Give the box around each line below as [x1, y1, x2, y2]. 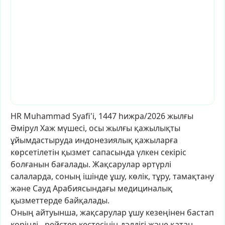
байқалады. [64, 195, 109, 206]
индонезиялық [75, 135, 133, 146]
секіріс [161, 147, 186, 158]
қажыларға [135, 135, 178, 146]
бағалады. [51, 159, 90, 170]
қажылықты [134, 123, 180, 134]
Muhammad [24, 110, 70, 122]
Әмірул [11, 123, 38, 134]
